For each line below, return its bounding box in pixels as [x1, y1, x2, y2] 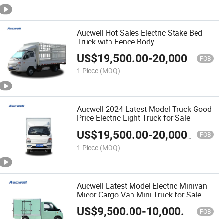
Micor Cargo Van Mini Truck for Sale [77, 189, 202, 200]
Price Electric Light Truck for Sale [77, 112, 191, 124]
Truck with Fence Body [77, 36, 155, 47]
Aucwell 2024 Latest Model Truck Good [77, 104, 212, 115]
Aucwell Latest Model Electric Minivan [77, 180, 208, 191]
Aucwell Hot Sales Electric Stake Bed [77, 27, 203, 39]
